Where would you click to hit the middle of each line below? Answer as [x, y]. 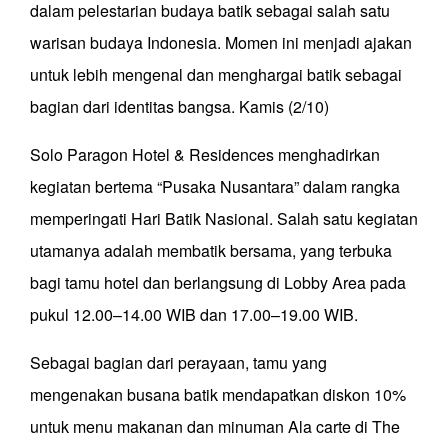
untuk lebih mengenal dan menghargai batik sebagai [216, 75]
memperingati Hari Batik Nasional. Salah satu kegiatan [224, 219]
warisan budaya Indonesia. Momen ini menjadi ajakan [221, 43]
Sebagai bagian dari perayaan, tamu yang [178, 363]
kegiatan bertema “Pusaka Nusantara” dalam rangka [215, 187]
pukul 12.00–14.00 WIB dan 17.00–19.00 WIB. [194, 315]
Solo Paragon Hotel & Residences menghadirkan [205, 155]
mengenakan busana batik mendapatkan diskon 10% [218, 395]
